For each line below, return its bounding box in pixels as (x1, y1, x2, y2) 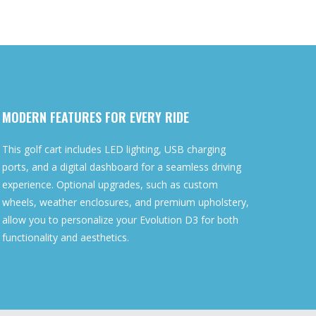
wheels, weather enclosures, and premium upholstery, (1, 195, 249, 209)
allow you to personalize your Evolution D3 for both (1, 213, 238, 227)
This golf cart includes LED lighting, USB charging (1, 142, 226, 157)
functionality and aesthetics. (1, 231, 129, 245)
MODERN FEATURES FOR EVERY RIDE (1, 108, 189, 127)
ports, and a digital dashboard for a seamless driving (1, 160, 241, 174)
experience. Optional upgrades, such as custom (1, 178, 218, 192)
